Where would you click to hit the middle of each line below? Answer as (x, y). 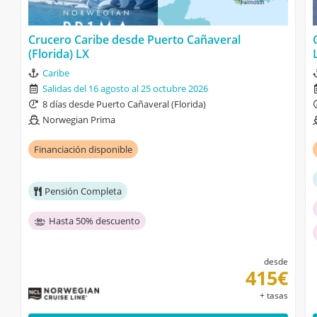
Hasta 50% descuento (94, 221)
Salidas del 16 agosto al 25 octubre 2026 (125, 88)
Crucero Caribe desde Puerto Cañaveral (134, 40)
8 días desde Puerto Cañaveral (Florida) (124, 104)
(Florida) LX (59, 54)
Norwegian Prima (79, 120)
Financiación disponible (83, 149)
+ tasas (273, 295)
